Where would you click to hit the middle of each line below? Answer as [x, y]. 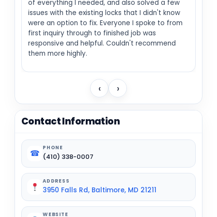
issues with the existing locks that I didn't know [104, 13]
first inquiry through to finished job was [92, 33]
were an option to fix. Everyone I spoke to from [105, 23]
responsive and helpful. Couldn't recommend [102, 43]
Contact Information [71, 122]
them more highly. [58, 53]
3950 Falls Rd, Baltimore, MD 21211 [100, 190]
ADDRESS [56, 181]
